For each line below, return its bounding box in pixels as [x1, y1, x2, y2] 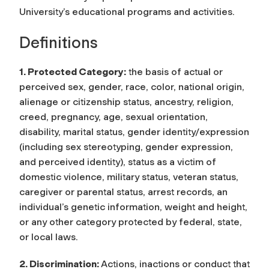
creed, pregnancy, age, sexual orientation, [19, 110, 208, 122]
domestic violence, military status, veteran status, [19, 171, 238, 183]
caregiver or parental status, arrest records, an [19, 186, 228, 198]
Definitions [19, 32, 98, 52]
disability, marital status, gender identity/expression [19, 125, 249, 138]
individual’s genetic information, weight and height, [19, 201, 247, 213]
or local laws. [19, 231, 78, 243]
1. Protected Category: [19, 65, 126, 77]
